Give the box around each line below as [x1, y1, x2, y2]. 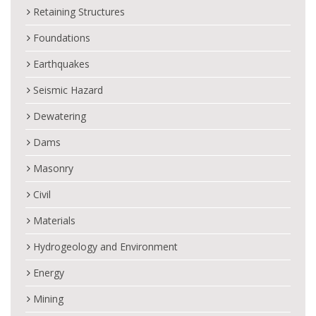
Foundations [33, 31, 90, 44]
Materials [33, 214, 75, 227]
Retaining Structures [33, 5, 125, 18]
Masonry [33, 162, 73, 175]
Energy [33, 266, 64, 279]
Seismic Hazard [33, 83, 103, 97]
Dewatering [33, 109, 86, 123]
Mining [33, 292, 63, 305]
